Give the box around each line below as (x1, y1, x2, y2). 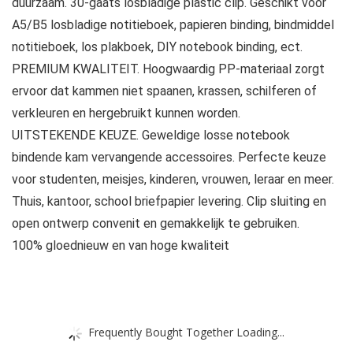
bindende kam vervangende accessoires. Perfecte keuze (12, 150, 326, 165)
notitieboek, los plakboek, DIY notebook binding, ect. (12, 39, 303, 55)
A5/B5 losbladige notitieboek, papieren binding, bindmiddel (12, 17, 334, 33)
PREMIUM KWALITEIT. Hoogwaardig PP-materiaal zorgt (12, 61, 325, 77)
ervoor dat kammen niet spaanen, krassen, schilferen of (12, 84, 317, 99)
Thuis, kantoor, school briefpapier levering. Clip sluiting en (12, 194, 326, 210)
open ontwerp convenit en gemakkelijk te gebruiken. (12, 216, 299, 232)
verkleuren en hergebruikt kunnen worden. (12, 106, 240, 121)
